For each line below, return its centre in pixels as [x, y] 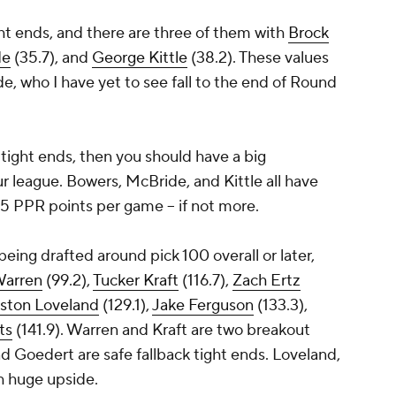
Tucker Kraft [136, 281]
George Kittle [140, 58]
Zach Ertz [267, 281]
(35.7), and [51, 58]
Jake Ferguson [203, 306]
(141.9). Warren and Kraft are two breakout [161, 331]
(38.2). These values [258, 58]
